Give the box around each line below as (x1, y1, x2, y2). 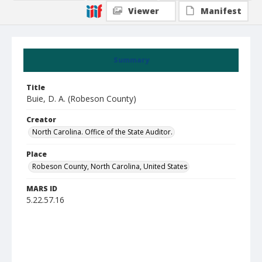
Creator (26, 115, 56, 125)
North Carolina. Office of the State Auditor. (32, 127, 173, 137)
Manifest (201, 5, 242, 16)
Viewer (128, 5, 159, 16)
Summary (113, 55, 149, 65)
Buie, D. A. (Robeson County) (26, 93, 136, 104)
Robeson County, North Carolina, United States (32, 161, 187, 171)
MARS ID (26, 184, 57, 194)
